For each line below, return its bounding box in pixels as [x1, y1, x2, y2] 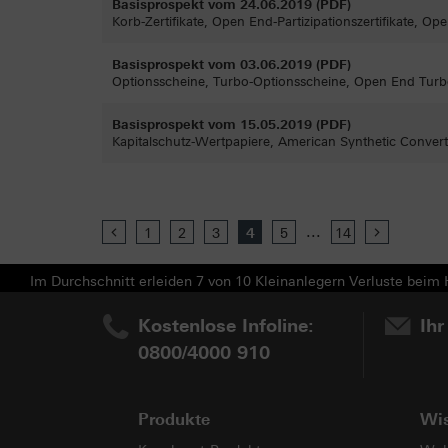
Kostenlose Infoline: [138, 315, 314, 337]
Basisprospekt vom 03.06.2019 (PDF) [112, 57, 351, 72]
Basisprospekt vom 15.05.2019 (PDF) [112, 117, 351, 132]
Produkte [138, 410, 210, 429]
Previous [125, 225, 181, 242]
